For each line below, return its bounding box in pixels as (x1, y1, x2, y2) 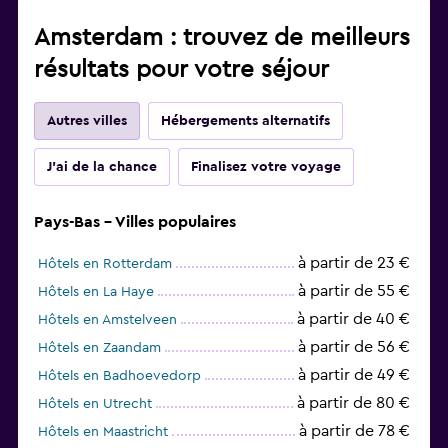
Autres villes (47, 113, 127, 128)
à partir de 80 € (297, 394, 410, 411)
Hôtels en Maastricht (38, 424, 168, 439)
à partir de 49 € (298, 366, 410, 383)
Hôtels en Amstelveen (38, 312, 177, 327)
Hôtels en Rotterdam (38, 256, 172, 271)
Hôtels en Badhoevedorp (38, 368, 201, 383)
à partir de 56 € (298, 338, 410, 355)
